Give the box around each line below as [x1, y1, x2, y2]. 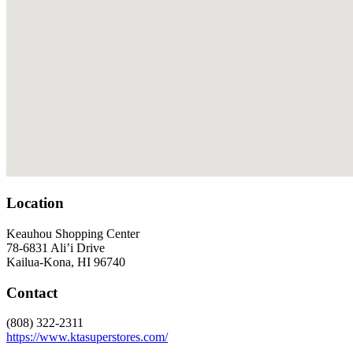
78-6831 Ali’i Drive [6, 240, 105, 255]
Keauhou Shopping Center [6, 226, 139, 240]
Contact [6, 284, 58, 301]
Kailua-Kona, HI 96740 [6, 255, 125, 269]
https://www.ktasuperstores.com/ [6, 330, 168, 344]
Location [6, 195, 64, 212]
